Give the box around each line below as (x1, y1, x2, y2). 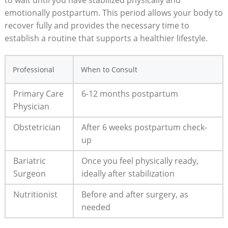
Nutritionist (13, 188, 58, 200)
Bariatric (13, 155, 46, 166)
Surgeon (13, 167, 46, 179)
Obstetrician (13, 121, 61, 133)
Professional (12, 64, 54, 74)
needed (81, 201, 110, 213)
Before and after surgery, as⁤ (81, 188, 188, 200)
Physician (13, 100, 49, 112)
